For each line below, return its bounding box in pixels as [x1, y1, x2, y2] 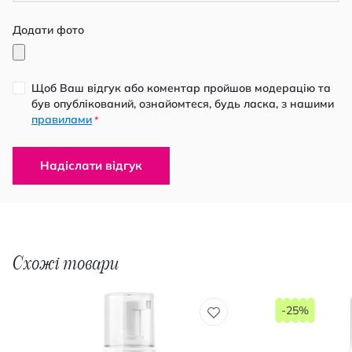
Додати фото [13, 23, 84, 37]
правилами [31, 112, 92, 126]
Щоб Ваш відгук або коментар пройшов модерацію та [31, 81, 331, 95]
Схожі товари [13, 251, 119, 275]
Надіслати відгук [40, 158, 142, 173]
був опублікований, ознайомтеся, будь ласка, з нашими [31, 97, 334, 111]
